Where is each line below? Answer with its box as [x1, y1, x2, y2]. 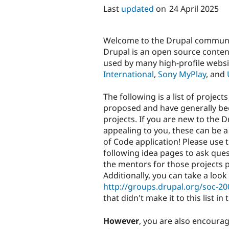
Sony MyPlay [158, 68, 206, 80]
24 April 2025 [169, 3, 219, 15]
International [103, 68, 154, 80]
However [103, 215, 139, 226]
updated [121, 3, 154, 15]
